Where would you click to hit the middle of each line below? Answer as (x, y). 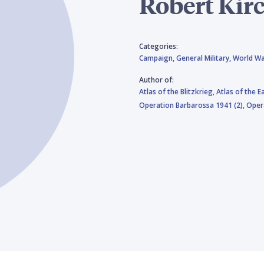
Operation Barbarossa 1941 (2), (193, 105)
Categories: (159, 46)
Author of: (156, 80)
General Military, (204, 58)
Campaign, (158, 58)
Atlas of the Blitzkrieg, (178, 91)
